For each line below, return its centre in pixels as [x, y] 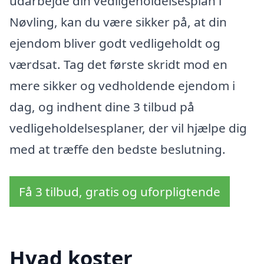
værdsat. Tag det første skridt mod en [118, 64]
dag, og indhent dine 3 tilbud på [102, 106]
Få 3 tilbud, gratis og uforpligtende [120, 191]
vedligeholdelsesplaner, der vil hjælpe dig [128, 128]
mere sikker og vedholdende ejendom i [122, 85]
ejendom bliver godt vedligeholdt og [115, 43]
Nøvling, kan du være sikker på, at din [118, 22]
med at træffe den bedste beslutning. [118, 149]
